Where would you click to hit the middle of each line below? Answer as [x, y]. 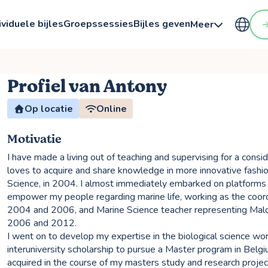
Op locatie [48, 109]
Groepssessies [98, 24]
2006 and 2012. [42, 223]
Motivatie [34, 139]
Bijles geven [162, 24]
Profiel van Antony [87, 86]
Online [111, 109]
